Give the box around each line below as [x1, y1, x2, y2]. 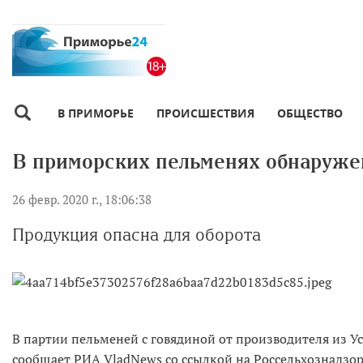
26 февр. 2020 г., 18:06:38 [12, 190, 152, 207]
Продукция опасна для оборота [12, 224, 261, 244]
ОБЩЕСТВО [277, 105, 343, 121]
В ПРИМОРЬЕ [58, 105, 134, 121]
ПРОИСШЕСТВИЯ [156, 105, 254, 121]
